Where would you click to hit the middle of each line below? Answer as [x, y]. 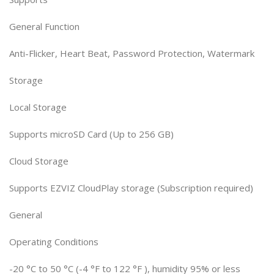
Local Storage [38, 107]
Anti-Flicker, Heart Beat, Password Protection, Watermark [132, 53]
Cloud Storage [39, 161]
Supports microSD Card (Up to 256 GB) [91, 134]
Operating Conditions [54, 242]
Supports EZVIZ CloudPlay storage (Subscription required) [131, 188]
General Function [44, 26]
